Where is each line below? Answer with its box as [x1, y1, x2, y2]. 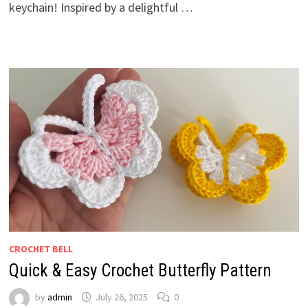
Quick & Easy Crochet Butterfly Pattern [8, 260, 272, 280]
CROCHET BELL [8, 242, 73, 255]
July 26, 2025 [95, 291, 148, 304]
